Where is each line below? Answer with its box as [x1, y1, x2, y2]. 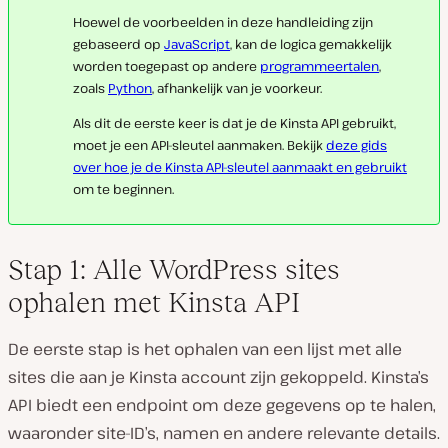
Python [108, 79, 152, 97]
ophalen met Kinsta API [8, 286, 300, 318]
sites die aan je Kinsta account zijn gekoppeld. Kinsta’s [8, 365, 429, 388]
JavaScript [164, 35, 230, 53]
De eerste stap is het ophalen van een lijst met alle [8, 337, 402, 360]
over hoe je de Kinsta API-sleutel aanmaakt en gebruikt [73, 157, 407, 176]
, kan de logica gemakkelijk [230, 35, 392, 53]
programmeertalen [260, 57, 379, 75]
